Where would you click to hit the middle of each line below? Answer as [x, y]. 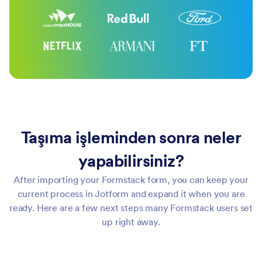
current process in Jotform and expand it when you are [131, 193]
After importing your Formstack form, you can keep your [131, 179]
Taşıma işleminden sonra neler [131, 137]
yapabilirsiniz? [131, 161]
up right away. [131, 221]
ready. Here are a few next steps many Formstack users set [131, 207]
